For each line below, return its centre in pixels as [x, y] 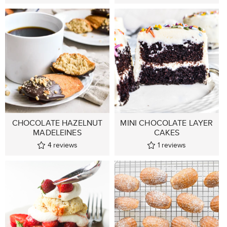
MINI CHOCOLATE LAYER [167, 123]
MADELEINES [57, 132]
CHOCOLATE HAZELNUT [57, 123]
